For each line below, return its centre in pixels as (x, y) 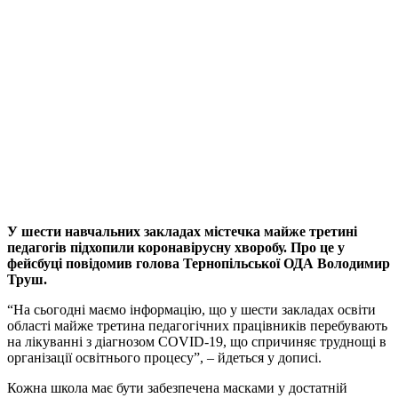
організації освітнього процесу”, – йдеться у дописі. (164, 358)
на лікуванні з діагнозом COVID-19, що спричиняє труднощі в (197, 342)
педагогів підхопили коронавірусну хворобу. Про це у (176, 248)
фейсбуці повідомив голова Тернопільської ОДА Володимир (199, 264)
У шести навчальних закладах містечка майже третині (182, 232)
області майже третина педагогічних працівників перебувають (197, 326)
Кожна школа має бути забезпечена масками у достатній (177, 388)
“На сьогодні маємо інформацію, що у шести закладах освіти (191, 310)
